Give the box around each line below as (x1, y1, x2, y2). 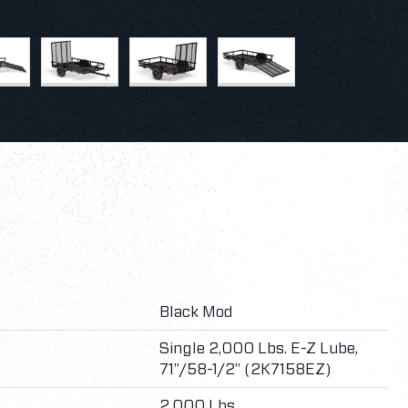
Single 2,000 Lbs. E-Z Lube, (159, 341, 359, 356)
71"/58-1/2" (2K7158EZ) (159, 362, 332, 377)
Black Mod (159, 304, 233, 320)
